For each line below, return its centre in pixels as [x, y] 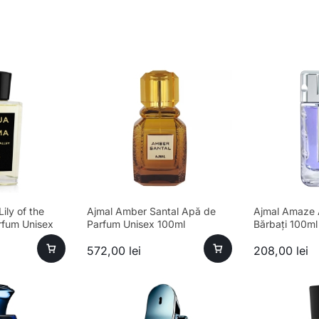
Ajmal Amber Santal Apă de [151, 211]
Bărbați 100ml [286, 224]
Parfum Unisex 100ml [136, 224]
